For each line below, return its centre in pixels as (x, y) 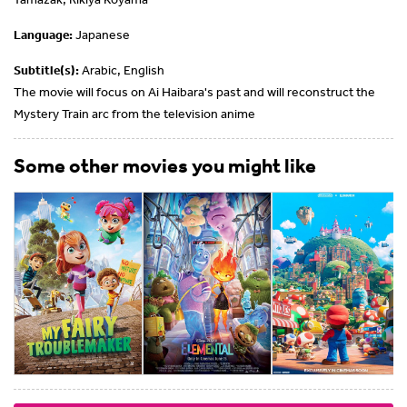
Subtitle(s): (46, 70)
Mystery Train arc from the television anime (134, 114)
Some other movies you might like (165, 165)
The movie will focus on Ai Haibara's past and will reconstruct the (194, 92)
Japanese (101, 35)
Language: (43, 35)
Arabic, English (122, 70)
